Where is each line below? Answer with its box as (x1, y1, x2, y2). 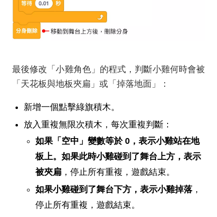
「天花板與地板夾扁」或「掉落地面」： (12, 78, 169, 89)
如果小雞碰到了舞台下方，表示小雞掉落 (35, 184, 192, 194)
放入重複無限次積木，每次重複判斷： (24, 119, 172, 129)
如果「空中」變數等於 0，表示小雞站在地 (35, 136, 200, 146)
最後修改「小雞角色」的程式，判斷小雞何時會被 (12, 64, 205, 74)
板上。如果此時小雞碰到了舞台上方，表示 (35, 151, 201, 161)
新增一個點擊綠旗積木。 (24, 102, 120, 112)
